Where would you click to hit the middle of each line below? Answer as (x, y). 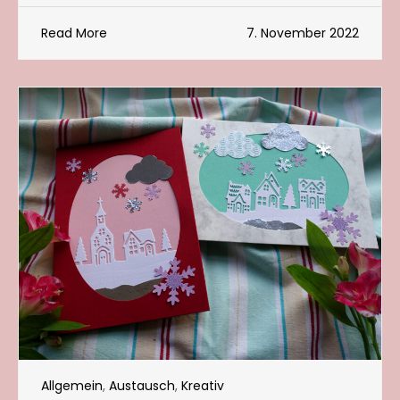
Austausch (142, 385)
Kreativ (203, 385)
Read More (74, 33)
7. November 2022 (303, 33)
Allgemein (72, 385)
